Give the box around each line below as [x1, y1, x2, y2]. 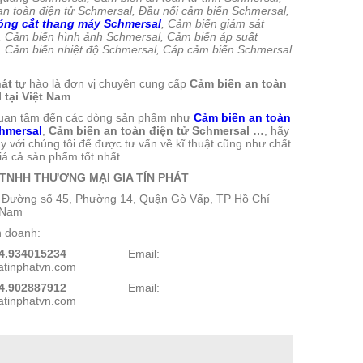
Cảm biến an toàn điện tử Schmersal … [49, 123, 264, 137]
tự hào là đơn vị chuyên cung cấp [12, 76, 190, 90]
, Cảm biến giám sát [161, 16, 264, 30]
